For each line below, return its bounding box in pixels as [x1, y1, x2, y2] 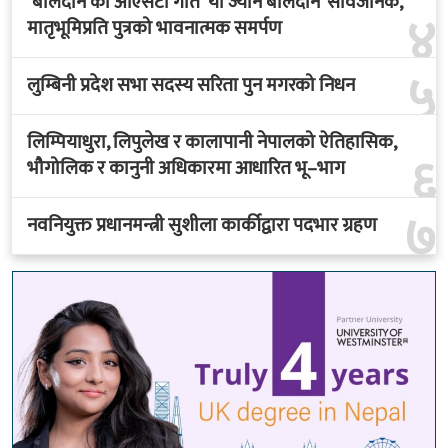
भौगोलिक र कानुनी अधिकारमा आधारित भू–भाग [27, 153, 345, 185]
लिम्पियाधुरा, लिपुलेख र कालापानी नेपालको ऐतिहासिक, [27, 127, 396, 159]
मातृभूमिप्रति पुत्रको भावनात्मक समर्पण [27, 13, 282, 45]
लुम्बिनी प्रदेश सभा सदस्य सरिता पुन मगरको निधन [27, 70, 355, 102]
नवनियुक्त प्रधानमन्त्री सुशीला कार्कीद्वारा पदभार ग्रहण [27, 210, 377, 242]
